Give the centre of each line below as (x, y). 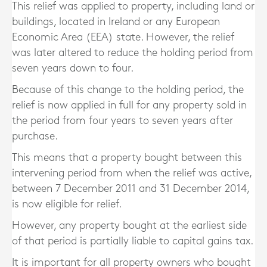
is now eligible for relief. (67, 204)
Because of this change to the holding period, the (128, 90)
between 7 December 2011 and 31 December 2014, (131, 189)
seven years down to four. (73, 69)
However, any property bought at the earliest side (129, 226)
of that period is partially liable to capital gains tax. (133, 241)
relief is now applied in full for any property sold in (129, 105)
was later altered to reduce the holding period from (133, 53)
